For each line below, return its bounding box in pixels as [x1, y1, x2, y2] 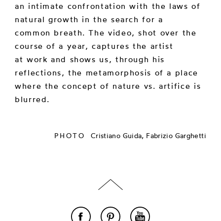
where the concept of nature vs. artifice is [15, 80, 201, 91]
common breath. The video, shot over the [15, 27, 197, 37]
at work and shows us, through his [15, 54, 165, 64]
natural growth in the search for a [15, 14, 163, 24]
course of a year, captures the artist [15, 40, 174, 51]
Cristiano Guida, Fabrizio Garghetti [88, 131, 206, 140]
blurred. [15, 94, 50, 104]
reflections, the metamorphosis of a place [15, 67, 198, 77]
